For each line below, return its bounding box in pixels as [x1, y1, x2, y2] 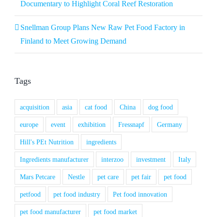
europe [20, 121, 38, 129]
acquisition [20, 103, 49, 111]
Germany [157, 121, 182, 129]
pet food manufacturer [20, 208, 81, 216]
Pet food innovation [113, 190, 167, 199]
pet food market [93, 208, 137, 216]
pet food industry [53, 190, 100, 199]
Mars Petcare [20, 173, 55, 181]
